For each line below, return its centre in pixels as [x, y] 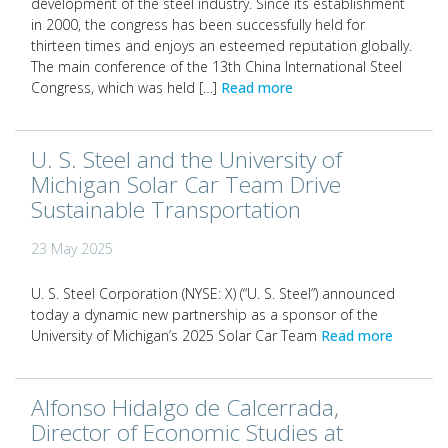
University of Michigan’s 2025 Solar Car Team [176, 335]
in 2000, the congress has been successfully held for [198, 24]
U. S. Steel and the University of [186, 159]
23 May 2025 [72, 248]
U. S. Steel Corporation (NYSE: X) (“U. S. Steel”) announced [213, 293]
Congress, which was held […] [126, 87]
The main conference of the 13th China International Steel [216, 66]
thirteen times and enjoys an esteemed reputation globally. [221, 45]
